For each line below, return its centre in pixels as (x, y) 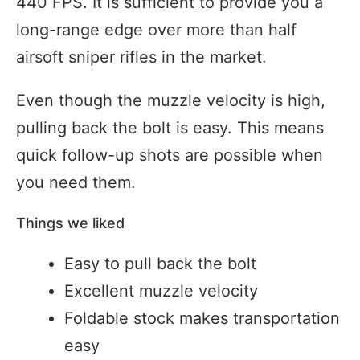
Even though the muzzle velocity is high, (171, 100)
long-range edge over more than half (156, 29)
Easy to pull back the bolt (160, 263)
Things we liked (70, 223)
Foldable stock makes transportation (202, 318)
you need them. (76, 182)
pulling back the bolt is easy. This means (170, 127)
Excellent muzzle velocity (161, 290)
